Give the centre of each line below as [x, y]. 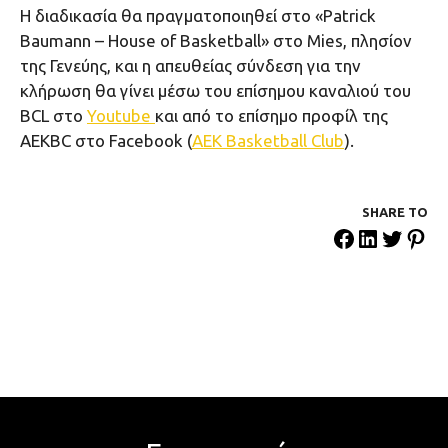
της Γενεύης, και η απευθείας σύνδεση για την [190, 65]
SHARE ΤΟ [395, 211]
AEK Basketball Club [268, 140]
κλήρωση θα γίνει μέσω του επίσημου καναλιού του [215, 90]
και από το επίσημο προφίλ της [271, 115]
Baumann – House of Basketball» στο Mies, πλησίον [216, 40]
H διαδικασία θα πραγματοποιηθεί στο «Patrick [198, 15]
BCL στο [53, 115]
